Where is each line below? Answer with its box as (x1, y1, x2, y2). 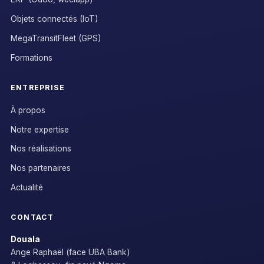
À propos (10, 105, 45, 115)
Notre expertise (10, 124, 69, 134)
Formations (10, 52, 52, 62)
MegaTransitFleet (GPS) (10, 33, 101, 43)
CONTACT (10, 213, 54, 222)
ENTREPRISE (10, 82, 65, 92)
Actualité (10, 182, 43, 192)
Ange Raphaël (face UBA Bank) (10, 247, 130, 258)
